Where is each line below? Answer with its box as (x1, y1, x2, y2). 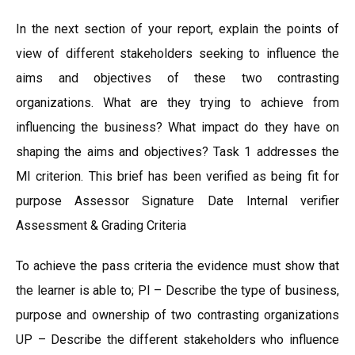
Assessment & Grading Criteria (16, 218, 186, 233)
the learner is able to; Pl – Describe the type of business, (16, 283, 339, 298)
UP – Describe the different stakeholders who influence (16, 332, 339, 347)
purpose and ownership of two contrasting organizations (16, 307, 339, 323)
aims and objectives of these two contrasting (16, 71, 339, 86)
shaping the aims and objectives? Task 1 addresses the (16, 144, 339, 159)
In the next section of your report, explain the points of (16, 21, 339, 36)
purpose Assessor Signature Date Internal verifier (16, 193, 339, 208)
